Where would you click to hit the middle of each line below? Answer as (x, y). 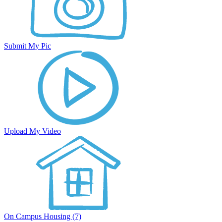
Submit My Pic (28, 46)
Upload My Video (32, 131)
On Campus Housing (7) (43, 216)
